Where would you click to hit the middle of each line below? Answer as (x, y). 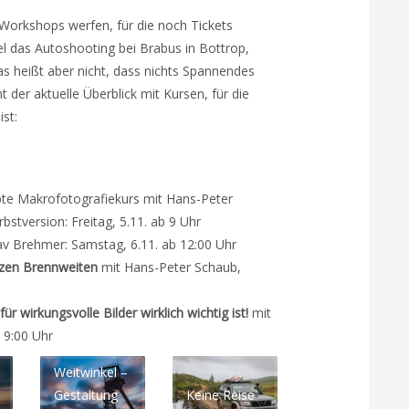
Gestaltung (86, 395)
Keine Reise (220, 395)
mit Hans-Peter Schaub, (169, 267)
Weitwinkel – (91, 372)
